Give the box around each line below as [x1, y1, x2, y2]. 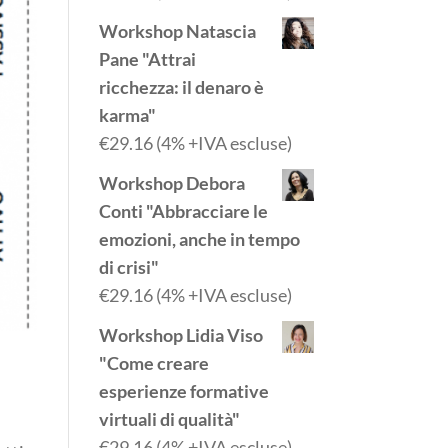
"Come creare [98, 352, 209, 374]
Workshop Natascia [98, 20, 256, 42]
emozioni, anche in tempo [98, 228, 300, 250]
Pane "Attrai [98, 48, 196, 70]
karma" [98, 104, 156, 126]
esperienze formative [98, 380, 269, 402]
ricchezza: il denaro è [98, 76, 264, 98]
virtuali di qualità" [98, 408, 240, 430]
